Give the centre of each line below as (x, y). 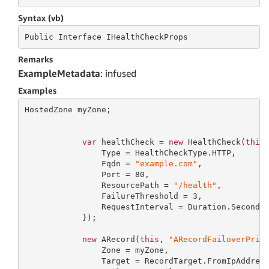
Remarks (35, 59)
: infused (118, 73)
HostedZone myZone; (68, 109)
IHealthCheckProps (147, 37)
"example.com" (166, 163)
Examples (37, 90)
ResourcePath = (99, 185)
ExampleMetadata (59, 73)
